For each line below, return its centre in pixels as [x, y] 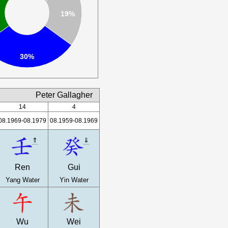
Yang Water [22, 180]
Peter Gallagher [64, 95]
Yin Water [74, 180]
